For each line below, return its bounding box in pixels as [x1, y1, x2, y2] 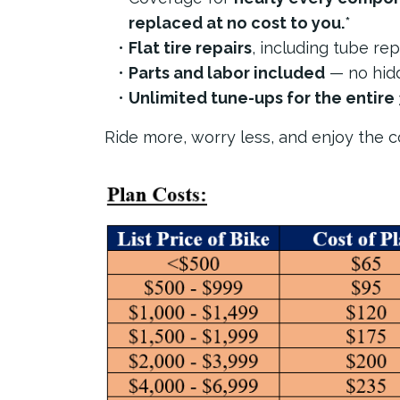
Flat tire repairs [128, 38, 252, 57]
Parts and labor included [128, 63, 325, 82]
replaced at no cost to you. [129, 13, 345, 32]
